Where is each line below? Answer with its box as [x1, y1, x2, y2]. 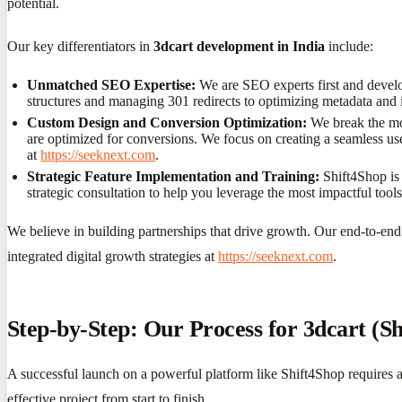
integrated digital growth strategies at [7, 249, 218, 265]
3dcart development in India [153, 38, 325, 54]
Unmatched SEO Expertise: [27, 76, 197, 92]
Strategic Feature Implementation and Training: [27, 169, 320, 185]
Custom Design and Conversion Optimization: [27, 115, 308, 131]
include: [325, 38, 373, 54]
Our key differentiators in [7, 38, 153, 54]
